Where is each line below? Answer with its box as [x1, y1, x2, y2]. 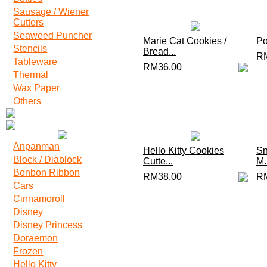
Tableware [13, 57, 58, 67]
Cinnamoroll [13, 194, 66, 204]
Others [13, 96, 42, 106]
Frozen [13, 246, 44, 256]
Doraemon [13, 233, 58, 243]
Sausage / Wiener [13, 7, 89, 17]
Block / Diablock [13, 154, 82, 164]
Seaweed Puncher [13, 30, 92, 41]
